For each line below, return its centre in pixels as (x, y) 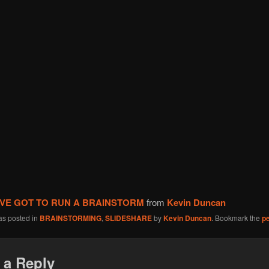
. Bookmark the (236, 217)
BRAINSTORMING (70, 218)
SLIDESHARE (128, 218)
